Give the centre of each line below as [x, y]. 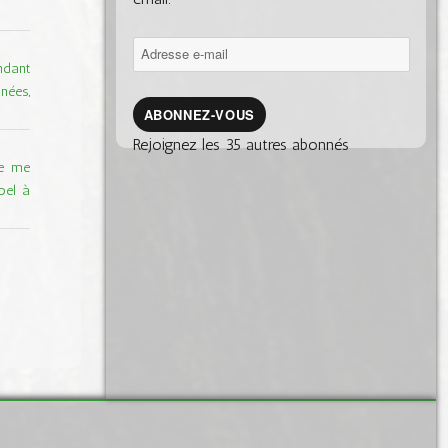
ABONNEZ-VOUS [199, 115]
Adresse [158, 48]
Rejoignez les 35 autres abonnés [240, 145]
